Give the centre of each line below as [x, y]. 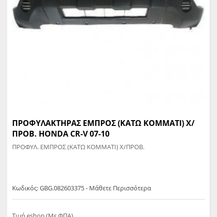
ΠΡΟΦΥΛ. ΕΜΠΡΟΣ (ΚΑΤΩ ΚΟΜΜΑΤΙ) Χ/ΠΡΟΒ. [78, 147]
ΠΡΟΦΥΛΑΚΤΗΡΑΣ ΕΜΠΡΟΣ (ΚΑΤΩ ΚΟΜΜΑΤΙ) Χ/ [103, 123]
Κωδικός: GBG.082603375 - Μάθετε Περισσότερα [82, 188]
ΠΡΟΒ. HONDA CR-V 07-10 [61, 134]
